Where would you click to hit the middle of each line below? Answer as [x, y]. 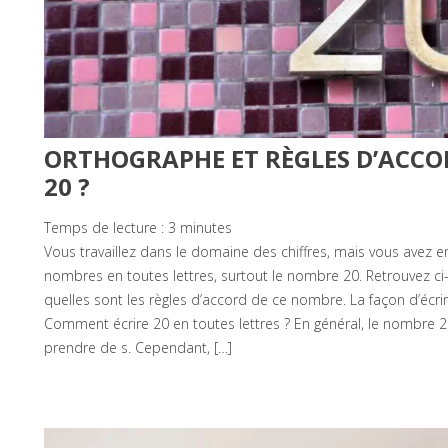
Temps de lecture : [106, 227]
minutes [206, 227]
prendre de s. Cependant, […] [138, 347]
